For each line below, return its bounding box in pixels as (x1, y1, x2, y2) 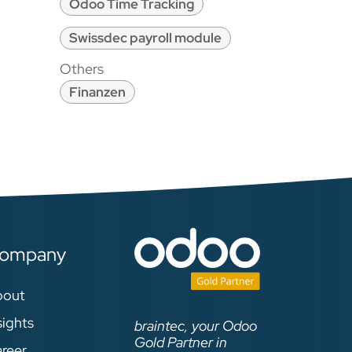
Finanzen (68, 83, 126, 101)
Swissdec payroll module (68, 29, 222, 47)
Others (60, 60, 104, 79)
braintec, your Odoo (134, 316, 257, 335)
